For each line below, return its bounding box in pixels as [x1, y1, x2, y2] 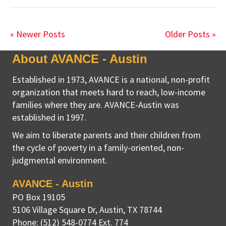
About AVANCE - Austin [12, 52, 147, 66]
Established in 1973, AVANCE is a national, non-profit [12, 74, 210, 86]
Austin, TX [99, 204, 137, 216]
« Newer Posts [10, 28, 65, 40]
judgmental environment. [12, 154, 107, 166]
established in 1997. [12, 111, 86, 124]
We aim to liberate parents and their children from [12, 129, 201, 141]
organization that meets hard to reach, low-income [12, 86, 205, 98]
